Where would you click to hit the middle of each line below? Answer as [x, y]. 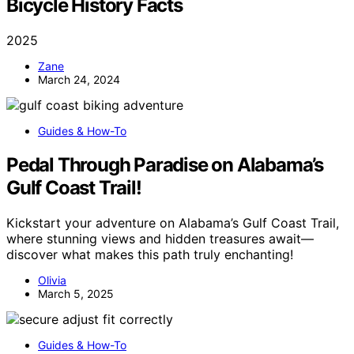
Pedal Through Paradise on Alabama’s [165, 164]
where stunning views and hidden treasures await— [160, 238]
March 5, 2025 [76, 293]
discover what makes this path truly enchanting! [150, 254]
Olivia [52, 280]
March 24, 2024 [79, 79]
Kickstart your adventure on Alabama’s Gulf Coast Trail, [173, 222]
